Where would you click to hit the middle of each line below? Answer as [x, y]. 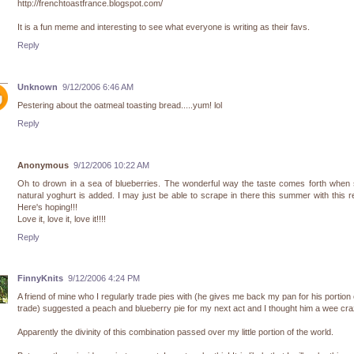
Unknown [38, 87]
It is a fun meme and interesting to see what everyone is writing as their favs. [164, 27]
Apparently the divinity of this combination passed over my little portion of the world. [175, 332]
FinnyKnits [40, 279]
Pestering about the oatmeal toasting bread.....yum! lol [120, 105]
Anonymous [43, 165]
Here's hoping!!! [47, 207]
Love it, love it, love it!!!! [62, 218]
